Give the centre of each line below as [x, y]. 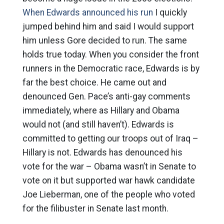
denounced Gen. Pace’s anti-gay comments [106, 96]
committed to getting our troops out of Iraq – [110, 138]
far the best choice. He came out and [94, 82]
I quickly [170, 12]
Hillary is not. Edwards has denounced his [102, 152]
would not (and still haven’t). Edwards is [98, 124]
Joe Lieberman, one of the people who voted [108, 194]
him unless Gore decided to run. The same [104, 40]
